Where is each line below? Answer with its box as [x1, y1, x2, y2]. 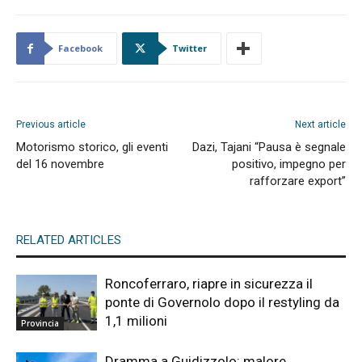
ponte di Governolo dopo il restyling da [105, 294, 339, 311]
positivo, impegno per [232, 157, 346, 172]
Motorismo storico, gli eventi [16, 140, 168, 155]
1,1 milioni [105, 313, 167, 330]
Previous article [16, 119, 86, 131]
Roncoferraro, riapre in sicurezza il [105, 276, 313, 293]
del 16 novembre [16, 157, 104, 172]
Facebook [58, 42, 103, 55]
